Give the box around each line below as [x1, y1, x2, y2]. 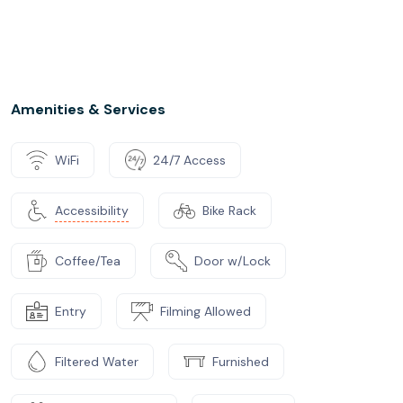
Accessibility [55, 201, 129, 219]
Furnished [212, 353, 269, 370]
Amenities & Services [11, 100, 166, 119]
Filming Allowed [160, 302, 251, 319]
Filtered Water [55, 353, 139, 370]
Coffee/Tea [55, 252, 121, 269]
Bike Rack [202, 201, 256, 219]
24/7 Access [153, 151, 226, 168]
